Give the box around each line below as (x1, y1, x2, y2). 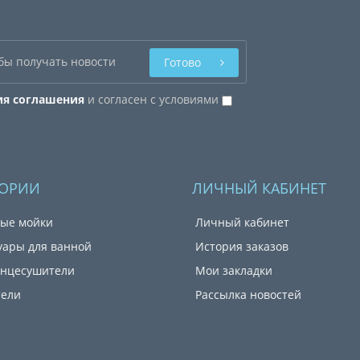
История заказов (195, 239, 288, 255)
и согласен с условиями (84, 92, 222, 108)
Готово (163, 55, 201, 71)
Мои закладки (195, 263, 272, 279)
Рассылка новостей (195, 287, 301, 303)
